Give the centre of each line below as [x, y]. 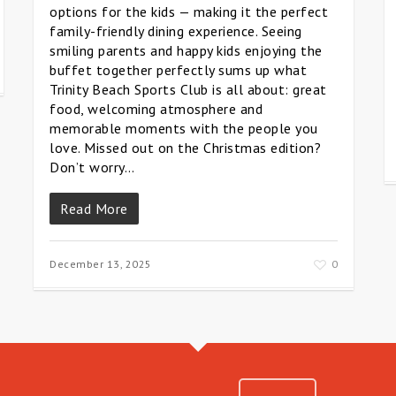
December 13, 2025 [101, 264]
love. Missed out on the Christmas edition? [185, 148]
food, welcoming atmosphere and [156, 109]
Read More [94, 209]
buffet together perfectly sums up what [178, 70]
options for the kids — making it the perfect [189, 11]
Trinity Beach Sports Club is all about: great [188, 89]
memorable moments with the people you [184, 128]
